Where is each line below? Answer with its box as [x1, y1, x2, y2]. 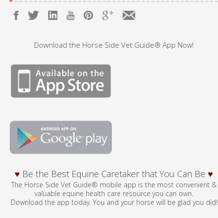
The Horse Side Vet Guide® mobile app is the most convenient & [11, 180, 217, 189]
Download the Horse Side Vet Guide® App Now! [34, 39, 194, 50]
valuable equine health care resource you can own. [35, 188, 193, 198]
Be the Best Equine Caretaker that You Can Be [20, 167, 208, 180]
